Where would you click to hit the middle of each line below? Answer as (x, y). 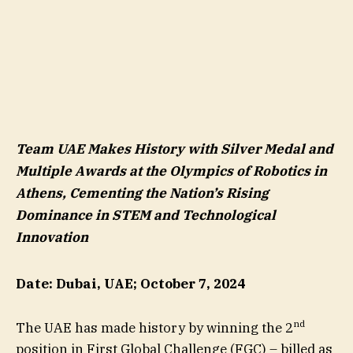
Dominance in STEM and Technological (146, 215)
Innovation (52, 237)
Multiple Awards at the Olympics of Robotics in (171, 171)
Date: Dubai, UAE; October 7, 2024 (130, 284)
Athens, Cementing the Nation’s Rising (142, 193)
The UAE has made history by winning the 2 (154, 327)
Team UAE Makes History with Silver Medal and (175, 149)
